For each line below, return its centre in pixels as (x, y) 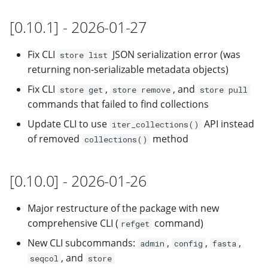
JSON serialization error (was (175, 54)
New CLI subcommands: (83, 243)
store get (81, 90)
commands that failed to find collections (118, 104)
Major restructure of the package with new (123, 208)
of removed (55, 139)
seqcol (44, 258)
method (169, 139)
